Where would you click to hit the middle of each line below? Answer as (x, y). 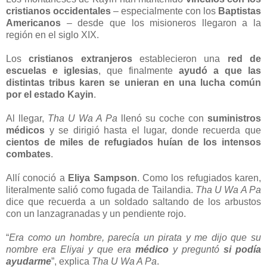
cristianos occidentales (58, 11)
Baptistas (240, 11)
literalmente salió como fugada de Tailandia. (101, 190)
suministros (234, 118)
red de (244, 58)
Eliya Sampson (103, 178)
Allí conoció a (37, 178)
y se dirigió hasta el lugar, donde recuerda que (153, 130)
